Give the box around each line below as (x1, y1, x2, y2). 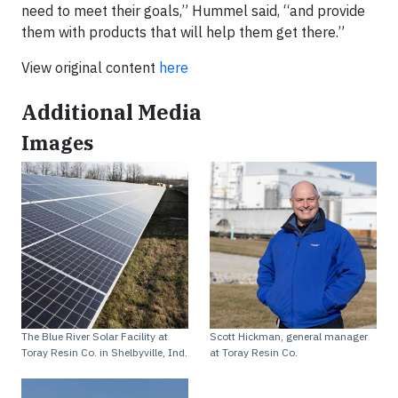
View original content (21, 59, 159, 76)
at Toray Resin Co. (210, 346, 298, 359)
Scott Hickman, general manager (210, 330, 368, 343)
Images (21, 131, 93, 155)
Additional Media (21, 99, 202, 125)
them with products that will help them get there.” (21, 23, 345, 41)
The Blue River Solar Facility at (21, 330, 168, 343)
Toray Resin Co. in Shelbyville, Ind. (21, 346, 187, 359)
